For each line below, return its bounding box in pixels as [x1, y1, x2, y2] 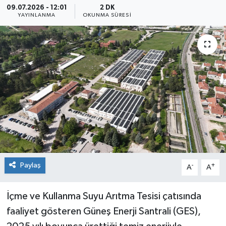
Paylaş [20, 161, 41, 169]
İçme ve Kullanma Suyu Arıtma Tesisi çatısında [6, 191, 201, 201]
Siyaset [27, 14, 59, 22]
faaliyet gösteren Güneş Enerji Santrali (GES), [6, 206, 201, 216]
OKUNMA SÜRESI [82, 12, 132, 18]
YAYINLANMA [18, 12, 56, 18]
